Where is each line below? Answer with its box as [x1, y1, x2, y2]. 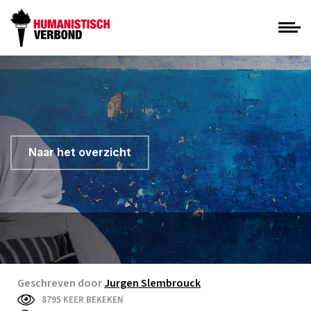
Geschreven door [17, 276, 104, 291]
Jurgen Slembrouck [104, 276, 201, 291]
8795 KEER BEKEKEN [41, 294, 124, 306]
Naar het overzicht [28, 146, 131, 159]
